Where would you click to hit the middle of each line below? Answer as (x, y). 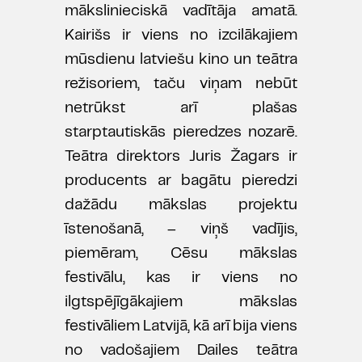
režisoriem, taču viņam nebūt (181, 84)
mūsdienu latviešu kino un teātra (181, 60)
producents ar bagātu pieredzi (181, 181)
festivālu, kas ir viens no (181, 278)
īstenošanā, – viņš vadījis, (181, 230)
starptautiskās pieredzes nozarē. (181, 133)
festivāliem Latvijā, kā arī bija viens (181, 327)
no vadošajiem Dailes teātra (181, 351)
